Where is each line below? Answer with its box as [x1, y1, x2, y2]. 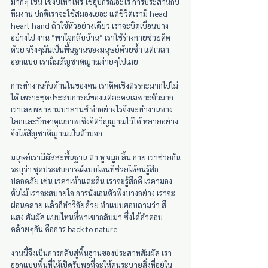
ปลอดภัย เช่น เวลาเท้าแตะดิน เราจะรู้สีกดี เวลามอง [11, 176, 172, 187]
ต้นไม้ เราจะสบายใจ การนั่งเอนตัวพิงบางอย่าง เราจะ [11, 188, 175, 199]
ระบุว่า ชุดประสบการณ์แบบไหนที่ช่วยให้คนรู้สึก [11, 164, 159, 175]
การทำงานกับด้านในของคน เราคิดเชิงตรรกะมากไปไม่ [11, 80, 178, 91]
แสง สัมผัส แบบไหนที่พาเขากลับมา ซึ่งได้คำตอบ [11, 212, 163, 223]
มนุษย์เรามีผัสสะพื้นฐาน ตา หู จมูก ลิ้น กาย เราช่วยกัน [11, 152, 181, 163]
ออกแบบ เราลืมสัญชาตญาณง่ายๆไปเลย [11, 56, 138, 67]
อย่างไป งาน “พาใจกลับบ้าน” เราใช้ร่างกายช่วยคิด [11, 32, 170, 43]
